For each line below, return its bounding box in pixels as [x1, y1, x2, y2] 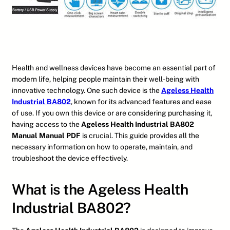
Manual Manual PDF [12, 131, 81, 140]
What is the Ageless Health [12, 181, 188, 198]
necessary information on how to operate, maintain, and [12, 143, 193, 151]
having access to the [12, 120, 81, 129]
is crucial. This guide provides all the [81, 131, 199, 140]
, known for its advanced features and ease [71, 98, 212, 106]
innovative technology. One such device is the [12, 86, 161, 95]
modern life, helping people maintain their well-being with [12, 75, 199, 84]
